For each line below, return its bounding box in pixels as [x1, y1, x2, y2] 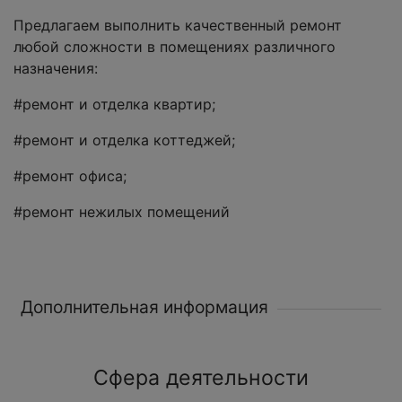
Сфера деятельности [93, 365, 309, 391]
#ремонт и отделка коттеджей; [13, 131, 235, 150]
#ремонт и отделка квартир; [13, 95, 215, 114]
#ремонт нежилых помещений [13, 203, 230, 222]
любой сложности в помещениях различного [13, 38, 336, 57]
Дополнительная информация [21, 296, 268, 319]
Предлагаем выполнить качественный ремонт [13, 16, 342, 35]
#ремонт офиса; [13, 167, 127, 186]
